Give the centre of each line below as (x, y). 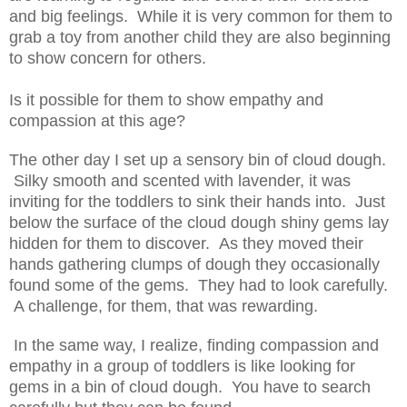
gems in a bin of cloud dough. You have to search (190, 387)
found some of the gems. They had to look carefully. (199, 285)
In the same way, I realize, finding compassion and (194, 345)
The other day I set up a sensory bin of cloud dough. (198, 159)
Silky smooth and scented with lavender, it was (180, 180)
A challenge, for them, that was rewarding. (164, 306)
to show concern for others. (108, 58)
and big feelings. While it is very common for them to (201, 16)
